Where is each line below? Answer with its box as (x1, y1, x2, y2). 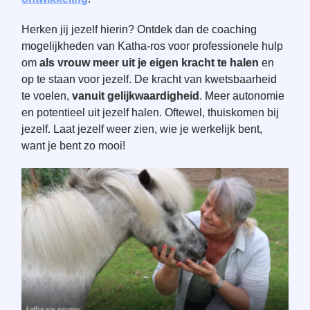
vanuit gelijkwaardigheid (72, 90, 200, 102)
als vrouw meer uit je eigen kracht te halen (39, 57, 259, 69)
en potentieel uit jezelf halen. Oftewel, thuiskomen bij (21, 107, 280, 118)
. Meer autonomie (199, 90, 285, 102)
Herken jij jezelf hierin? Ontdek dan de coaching (21, 24, 257, 35)
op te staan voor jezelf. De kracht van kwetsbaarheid (21, 73, 277, 85)
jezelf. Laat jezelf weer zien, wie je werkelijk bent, (21, 123, 263, 135)
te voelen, (21, 90, 73, 102)
